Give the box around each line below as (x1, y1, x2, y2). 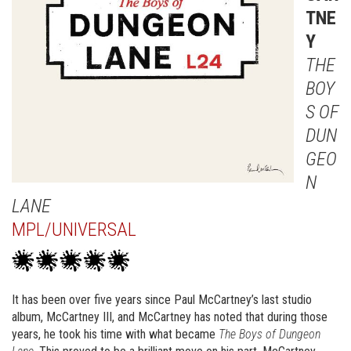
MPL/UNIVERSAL (12, 219, 136, 241)
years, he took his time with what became (12, 327, 219, 342)
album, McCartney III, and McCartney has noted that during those (12, 309, 327, 324)
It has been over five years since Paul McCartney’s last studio (12, 292, 312, 307)
